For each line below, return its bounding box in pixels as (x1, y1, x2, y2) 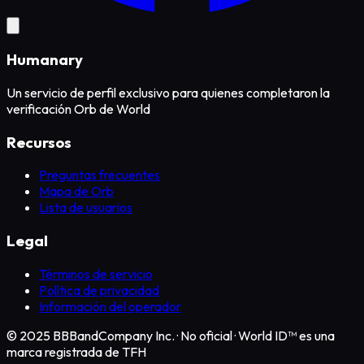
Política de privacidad (39, 281, 159, 298)
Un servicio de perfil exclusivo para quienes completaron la (6, 84, 330, 101)
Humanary (6, 50, 83, 70)
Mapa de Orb (39, 183, 114, 200)
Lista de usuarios (39, 199, 132, 216)
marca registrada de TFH (6, 343, 146, 360)
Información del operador (39, 297, 181, 314)
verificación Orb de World (6, 100, 150, 117)
